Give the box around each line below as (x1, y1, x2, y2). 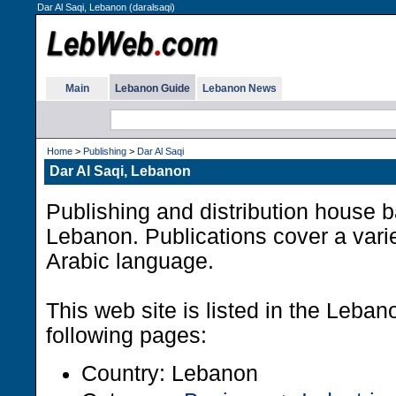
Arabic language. (46, 249, 214, 273)
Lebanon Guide (115, 82, 190, 95)
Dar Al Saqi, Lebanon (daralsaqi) (37, 2, 175, 12)
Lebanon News (202, 82, 277, 95)
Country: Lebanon (81, 361, 258, 385)
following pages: (46, 324, 207, 347)
